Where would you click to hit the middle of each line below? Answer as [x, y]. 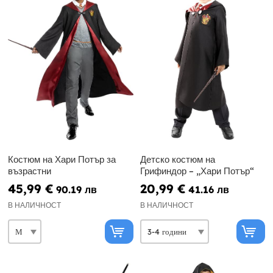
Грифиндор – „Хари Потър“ [197, 171]
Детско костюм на [177, 160]
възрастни [30, 171]
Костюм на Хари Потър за [62, 160]
